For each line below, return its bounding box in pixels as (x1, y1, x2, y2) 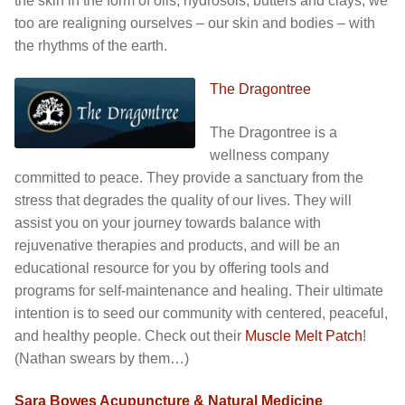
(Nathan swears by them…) (14, 350, 189, 366)
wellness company (210, 146, 329, 163)
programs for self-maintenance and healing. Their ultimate (14, 282, 383, 298)
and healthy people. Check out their (14, 327, 245, 344)
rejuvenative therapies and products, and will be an (14, 237, 340, 253)
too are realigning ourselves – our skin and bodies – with (14, 15, 375, 32)
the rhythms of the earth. (14, 38, 167, 54)
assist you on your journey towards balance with (14, 214, 321, 231)
